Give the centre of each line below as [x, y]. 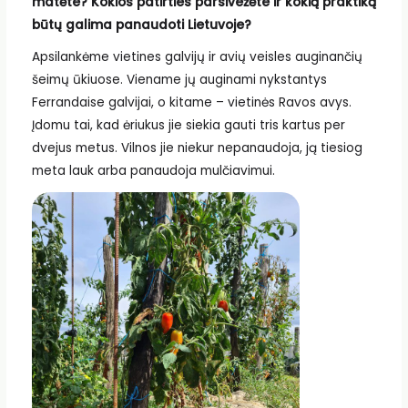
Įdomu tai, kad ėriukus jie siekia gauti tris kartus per [188, 126]
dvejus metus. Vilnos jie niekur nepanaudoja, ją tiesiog [197, 148]
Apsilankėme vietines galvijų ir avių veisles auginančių [197, 57]
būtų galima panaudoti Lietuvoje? [141, 25]
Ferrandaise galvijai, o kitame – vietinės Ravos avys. [191, 103]
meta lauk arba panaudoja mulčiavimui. [153, 171]
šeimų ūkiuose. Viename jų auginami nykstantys [179, 80]
